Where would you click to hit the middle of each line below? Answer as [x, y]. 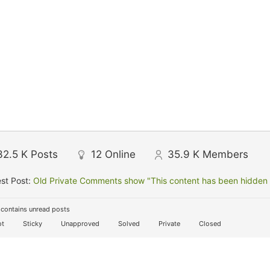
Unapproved [79, 224]
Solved [128, 224]
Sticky [32, 224]
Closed [209, 224]
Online [120, 154]
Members [225, 154]
